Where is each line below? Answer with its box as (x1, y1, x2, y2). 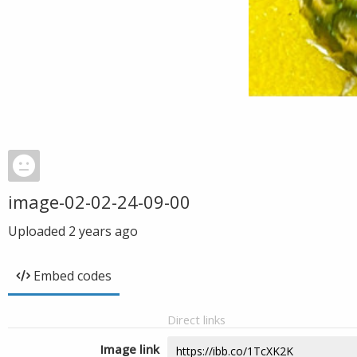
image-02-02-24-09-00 (8, 190, 190, 214)
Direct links (167, 312, 226, 328)
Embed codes (33, 267, 112, 284)
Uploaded (8, 222, 69, 240)
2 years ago (69, 222, 138, 240)
